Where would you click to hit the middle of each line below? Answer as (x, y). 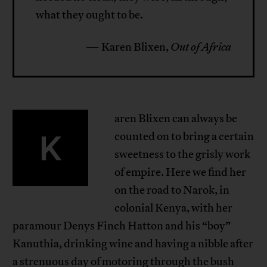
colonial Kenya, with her (173, 208)
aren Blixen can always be (176, 119)
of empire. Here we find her (180, 173)
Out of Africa (201, 47)
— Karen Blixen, (128, 47)
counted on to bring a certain (184, 137)
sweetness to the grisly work (182, 155)
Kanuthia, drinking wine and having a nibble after (133, 244)
